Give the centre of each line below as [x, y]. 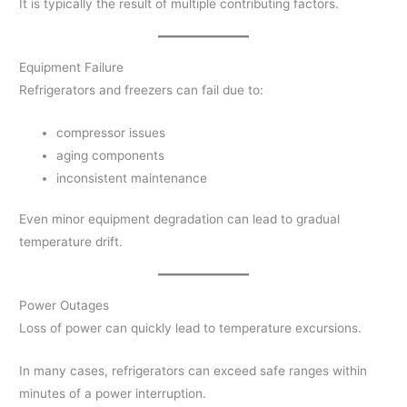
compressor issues [111, 132]
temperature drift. [71, 242]
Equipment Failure [72, 67]
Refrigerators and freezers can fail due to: [142, 89]
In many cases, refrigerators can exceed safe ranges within [194, 370]
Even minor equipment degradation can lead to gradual [180, 219]
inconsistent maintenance [132, 178]
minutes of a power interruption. [113, 393]
